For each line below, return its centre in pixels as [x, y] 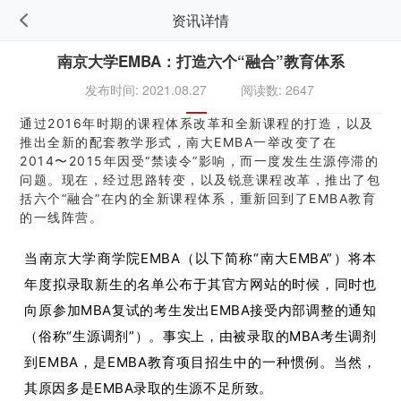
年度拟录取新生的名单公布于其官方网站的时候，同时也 [200, 284]
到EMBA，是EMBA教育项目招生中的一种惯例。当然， [200, 362]
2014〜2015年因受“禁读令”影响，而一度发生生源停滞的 [200, 161]
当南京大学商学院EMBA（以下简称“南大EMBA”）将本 [200, 258]
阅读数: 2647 [277, 90]
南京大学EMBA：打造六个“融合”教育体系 [200, 61]
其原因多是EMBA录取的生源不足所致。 [149, 388]
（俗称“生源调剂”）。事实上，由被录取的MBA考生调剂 [200, 336]
